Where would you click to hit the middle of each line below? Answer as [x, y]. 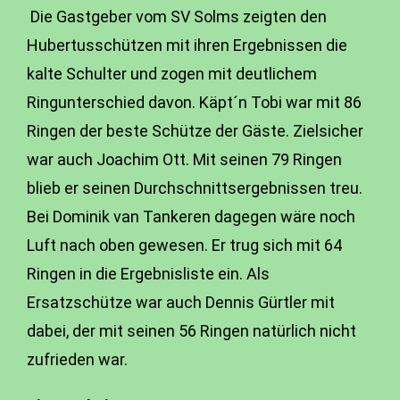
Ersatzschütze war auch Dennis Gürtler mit [181, 302]
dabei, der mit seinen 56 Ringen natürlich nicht [192, 331]
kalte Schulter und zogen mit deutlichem [172, 74]
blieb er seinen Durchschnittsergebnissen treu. [195, 188]
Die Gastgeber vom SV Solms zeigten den [177, 17]
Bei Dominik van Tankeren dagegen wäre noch [191, 217]
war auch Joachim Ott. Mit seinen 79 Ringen [184, 159]
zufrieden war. [77, 359]
